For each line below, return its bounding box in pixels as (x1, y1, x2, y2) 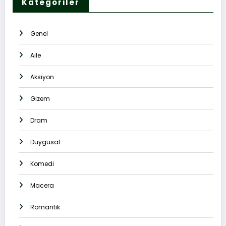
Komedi (30, 159, 54, 168)
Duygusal (30, 138, 60, 147)
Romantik (30, 203, 60, 212)
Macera (30, 181, 54, 190)
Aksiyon (30, 73, 54, 82)
